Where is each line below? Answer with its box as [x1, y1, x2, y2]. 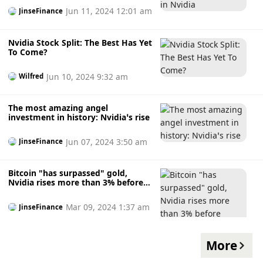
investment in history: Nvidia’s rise [8, 111, 150, 123]
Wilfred [19, 72, 44, 81]
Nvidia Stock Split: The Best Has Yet [8, 36, 152, 48]
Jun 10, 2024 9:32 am [46, 70, 128, 82]
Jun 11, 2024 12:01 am [65, 5, 152, 17]
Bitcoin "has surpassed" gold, [8, 167, 127, 179]
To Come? [8, 46, 48, 58]
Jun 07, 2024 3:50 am [65, 136, 147, 147]
